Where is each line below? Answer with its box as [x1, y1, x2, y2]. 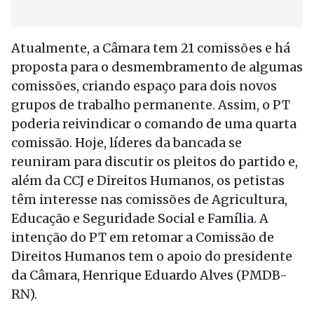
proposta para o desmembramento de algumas [11, 59, 303, 75]
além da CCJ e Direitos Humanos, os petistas [11, 172, 285, 189]
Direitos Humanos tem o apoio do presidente [11, 248, 292, 264]
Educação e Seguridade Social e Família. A [11, 210, 268, 226]
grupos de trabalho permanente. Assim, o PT [11, 97, 290, 113]
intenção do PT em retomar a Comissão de [11, 229, 274, 245]
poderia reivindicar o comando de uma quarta [11, 116, 296, 132]
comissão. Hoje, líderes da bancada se [11, 135, 242, 151]
